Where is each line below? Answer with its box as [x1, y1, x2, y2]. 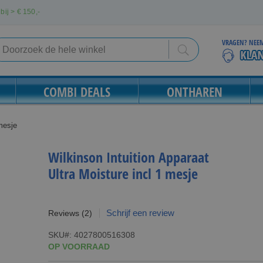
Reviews [48, 208, 79, 218]
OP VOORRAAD [48, 242, 110, 251]
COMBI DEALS [43, 83, 111, 100]
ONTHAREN [166, 83, 222, 100]
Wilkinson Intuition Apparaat [48, 147, 209, 167]
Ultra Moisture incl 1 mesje [48, 164, 198, 183]
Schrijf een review [106, 208, 174, 218]
